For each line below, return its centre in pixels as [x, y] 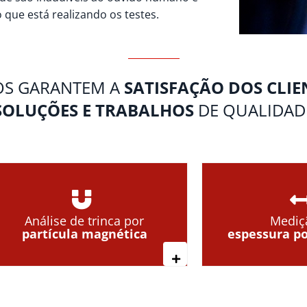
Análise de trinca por [84, 221]
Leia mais [201, 258]
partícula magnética [84, 234]
